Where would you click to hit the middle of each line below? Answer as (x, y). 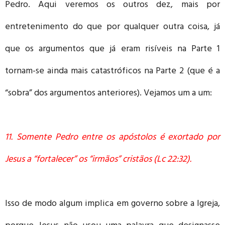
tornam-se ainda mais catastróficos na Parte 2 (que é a (113, 72)
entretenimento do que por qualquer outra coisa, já (113, 27)
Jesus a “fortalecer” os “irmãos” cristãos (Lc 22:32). (98, 160)
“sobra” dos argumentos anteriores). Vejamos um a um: (108, 94)
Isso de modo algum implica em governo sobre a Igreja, (113, 204)
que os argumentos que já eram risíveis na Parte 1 (113, 49)
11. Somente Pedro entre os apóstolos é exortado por (113, 138)
